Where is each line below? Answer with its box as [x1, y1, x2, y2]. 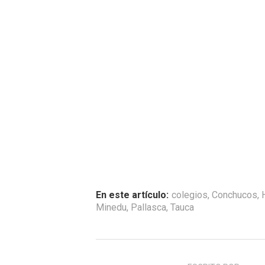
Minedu [96, 202, 127, 213]
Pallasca [131, 202, 166, 213]
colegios [172, 189, 208, 201]
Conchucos [212, 189, 257, 201]
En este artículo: [96, 189, 169, 201]
